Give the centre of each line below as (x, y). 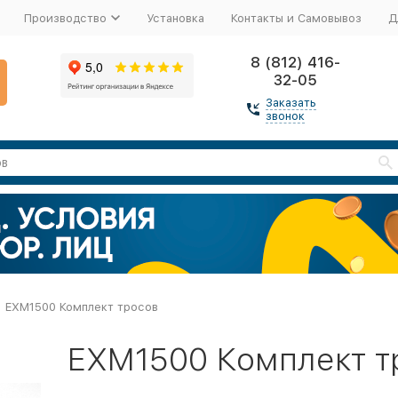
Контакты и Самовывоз (296, 18)
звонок (285, 116)
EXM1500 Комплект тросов (81, 307)
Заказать (291, 103)
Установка (175, 18)
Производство (65, 18)
